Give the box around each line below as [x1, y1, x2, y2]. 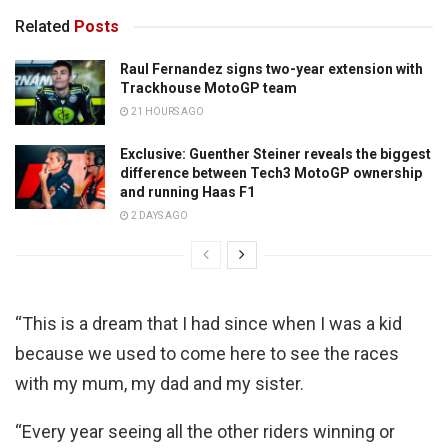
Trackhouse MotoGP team [120, 80, 297, 97]
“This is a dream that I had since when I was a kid [15, 312, 402, 334]
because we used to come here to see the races [15, 342, 399, 364]
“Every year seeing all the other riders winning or [15, 420, 395, 442]
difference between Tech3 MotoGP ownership [120, 164, 422, 181]
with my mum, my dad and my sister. [15, 372, 304, 394]
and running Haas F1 [120, 183, 255, 200]
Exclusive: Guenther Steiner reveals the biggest [120, 145, 431, 162]
